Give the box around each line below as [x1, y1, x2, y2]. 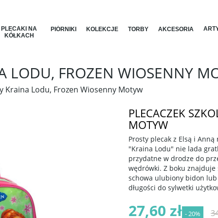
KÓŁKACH [4, 32, 34, 39]
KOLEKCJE [86, 25, 118, 33]
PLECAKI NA [1, 25, 37, 32]
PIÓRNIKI [51, 25, 76, 33]
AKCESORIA [158, 25, 194, 33]
